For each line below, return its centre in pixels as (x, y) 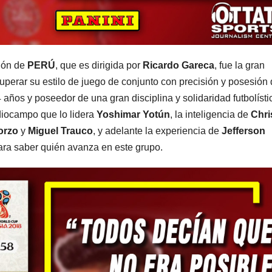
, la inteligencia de (210, 114)
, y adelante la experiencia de (157, 131)
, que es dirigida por (99, 65)
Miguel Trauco (60, 131)
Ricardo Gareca (178, 65)
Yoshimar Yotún (133, 114)
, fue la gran (240, 65)
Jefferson (243, 131)
